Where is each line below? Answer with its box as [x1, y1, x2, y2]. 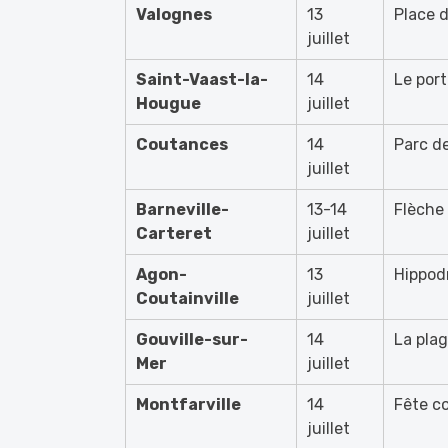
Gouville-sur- [136, 330, 248, 349]
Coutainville [136, 289, 239, 308]
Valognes [136, 5, 212, 24]
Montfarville [136, 395, 241, 414]
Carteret [136, 224, 212, 243]
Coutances [136, 135, 228, 154]
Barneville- [136, 200, 229, 219]
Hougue [136, 94, 201, 113]
